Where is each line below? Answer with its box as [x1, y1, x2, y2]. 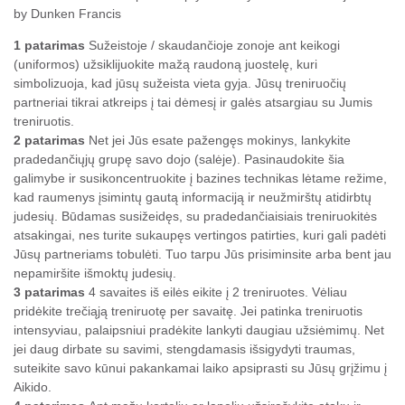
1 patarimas [14, 38, 85, 53]
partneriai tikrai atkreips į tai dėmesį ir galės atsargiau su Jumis [14, 95, 372, 110]
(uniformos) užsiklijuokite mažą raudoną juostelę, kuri [14, 57, 317, 72]
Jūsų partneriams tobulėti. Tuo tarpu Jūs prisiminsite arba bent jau [14, 247, 391, 262]
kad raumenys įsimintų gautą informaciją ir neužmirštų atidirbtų [14, 190, 372, 205]
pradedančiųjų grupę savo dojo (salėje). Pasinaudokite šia [14, 152, 344, 167]
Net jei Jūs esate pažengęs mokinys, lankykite [85, 133, 351, 148]
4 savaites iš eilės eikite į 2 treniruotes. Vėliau [85, 285, 347, 300]
